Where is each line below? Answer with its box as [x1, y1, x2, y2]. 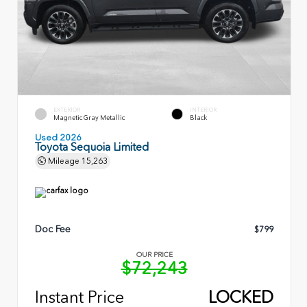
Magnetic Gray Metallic [53, 114, 125, 122]
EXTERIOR [53, 106, 80, 114]
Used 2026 [35, 132, 82, 143]
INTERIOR [190, 106, 217, 114]
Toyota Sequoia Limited [35, 140, 149, 153]
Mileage [46, 156, 82, 166]
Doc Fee [35, 223, 71, 236]
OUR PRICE [136, 251, 173, 260]
